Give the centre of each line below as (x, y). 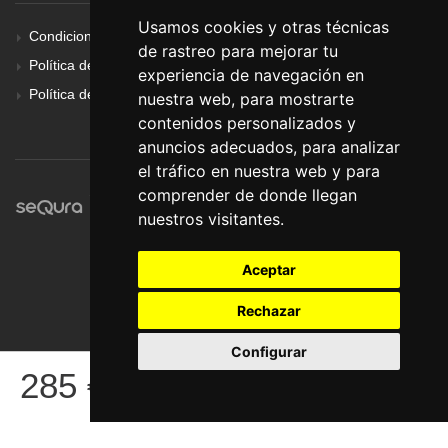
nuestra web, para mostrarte (245, 99)
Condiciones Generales (103, 36)
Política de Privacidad (97, 94)
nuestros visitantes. (210, 219)
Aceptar (268, 269)
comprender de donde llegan (247, 195)
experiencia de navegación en (250, 75)
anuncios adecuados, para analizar (268, 147)
